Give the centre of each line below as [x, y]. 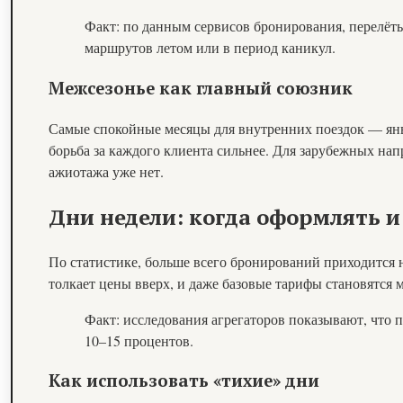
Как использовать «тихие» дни [184, 381]
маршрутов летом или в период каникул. [210, 48]
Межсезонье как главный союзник [201, 89]
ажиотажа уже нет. [107, 171]
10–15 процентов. [139, 340]
